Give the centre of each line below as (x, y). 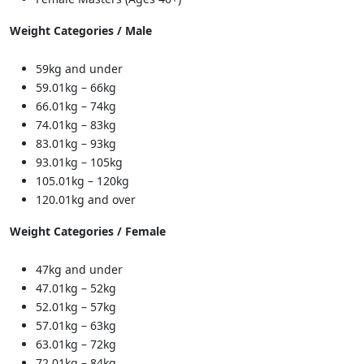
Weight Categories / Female (88, 231)
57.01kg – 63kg (76, 325)
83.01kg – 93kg (76, 143)
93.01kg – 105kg (79, 162)
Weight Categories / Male (81, 30)
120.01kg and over (86, 199)
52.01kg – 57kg (76, 306)
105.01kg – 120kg (82, 180)
